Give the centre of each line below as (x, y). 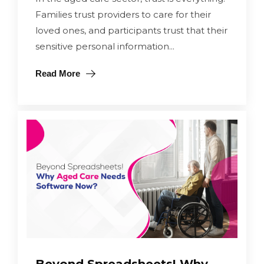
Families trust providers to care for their (123, 14)
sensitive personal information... (105, 46)
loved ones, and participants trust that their (131, 30)
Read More (58, 73)
